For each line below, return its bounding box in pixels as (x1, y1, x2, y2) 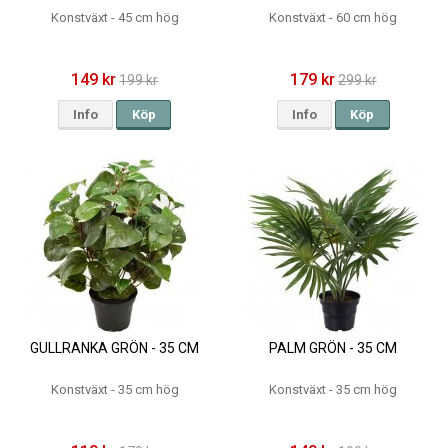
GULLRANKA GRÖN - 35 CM (30, 340, 200, 357)
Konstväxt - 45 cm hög (50, 10, 179, 26)
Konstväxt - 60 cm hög (269, 10, 398, 26)
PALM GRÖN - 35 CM (269, 340, 398, 357)
